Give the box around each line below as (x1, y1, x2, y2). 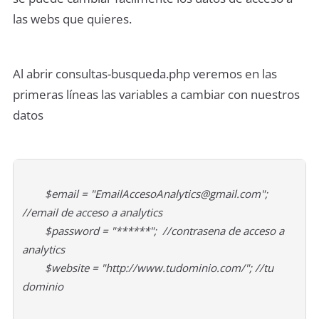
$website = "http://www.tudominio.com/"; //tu (22, 260, 273, 275)
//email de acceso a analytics (22, 204, 162, 219)
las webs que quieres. (13, 11, 132, 28)
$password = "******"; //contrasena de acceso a (22, 223, 284, 238)
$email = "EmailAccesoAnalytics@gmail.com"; (22, 186, 268, 201)
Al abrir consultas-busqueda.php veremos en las (13, 65, 277, 82)
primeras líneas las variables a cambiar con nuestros (13, 85, 300, 103)
